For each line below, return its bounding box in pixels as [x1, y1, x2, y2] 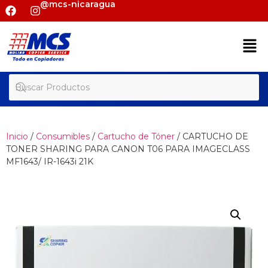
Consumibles [36, 131, 90, 142]
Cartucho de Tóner [98, 131, 175, 142]
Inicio [6, 131, 28, 142]
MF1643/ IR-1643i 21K [6, 156, 93, 167]
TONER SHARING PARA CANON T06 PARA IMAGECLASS [6, 144, 250, 155]
